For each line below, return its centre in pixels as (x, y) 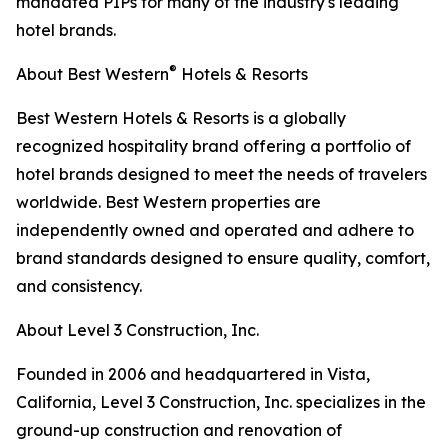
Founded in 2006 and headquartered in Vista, (193, 374)
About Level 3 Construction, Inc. (137, 330)
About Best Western (92, 74)
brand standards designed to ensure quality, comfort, (223, 258)
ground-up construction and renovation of (179, 430)
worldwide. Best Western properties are (168, 202)
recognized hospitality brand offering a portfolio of (213, 146)
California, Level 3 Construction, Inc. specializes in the (221, 402)
